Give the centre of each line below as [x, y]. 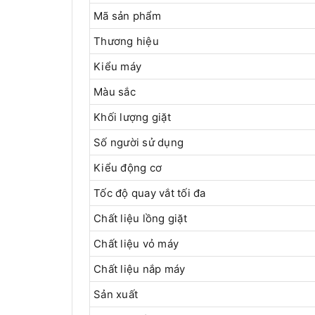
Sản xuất [117, 295]
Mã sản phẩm [129, 16]
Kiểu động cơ [128, 168]
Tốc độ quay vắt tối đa [150, 193]
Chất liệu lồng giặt [140, 219]
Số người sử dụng [139, 143]
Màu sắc [115, 92]
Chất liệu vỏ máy [136, 244]
